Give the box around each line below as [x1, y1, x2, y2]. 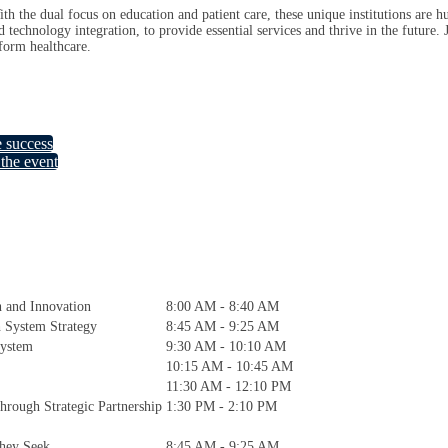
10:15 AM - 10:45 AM [166, 359, 293, 374]
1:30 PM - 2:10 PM [166, 399, 277, 414]
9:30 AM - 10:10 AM [166, 339, 286, 354]
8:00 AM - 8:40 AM [166, 299, 279, 314]
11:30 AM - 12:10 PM [166, 379, 291, 394]
